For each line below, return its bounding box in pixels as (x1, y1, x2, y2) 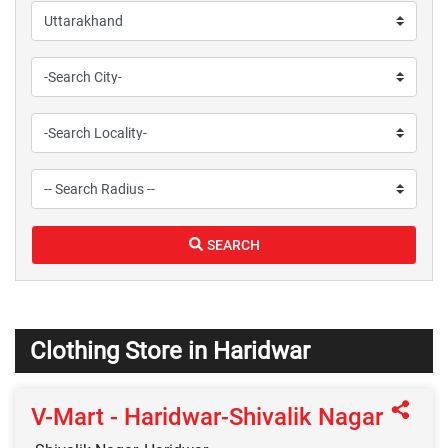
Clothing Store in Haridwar (30, 337, 310, 366)
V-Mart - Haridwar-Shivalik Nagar (31, 403, 383, 432)
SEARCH (206, 237, 260, 254)
